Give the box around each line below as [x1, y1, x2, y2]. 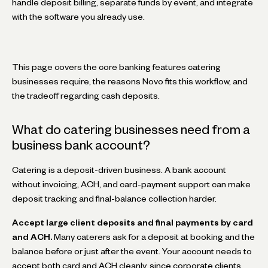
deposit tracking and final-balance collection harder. [12, 195, 217, 202]
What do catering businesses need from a [12, 124, 250, 134]
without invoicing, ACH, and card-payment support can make [12, 181, 251, 187]
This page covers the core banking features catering [12, 63, 221, 70]
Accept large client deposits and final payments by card [12, 219, 253, 226]
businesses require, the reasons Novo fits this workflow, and [12, 78, 248, 84]
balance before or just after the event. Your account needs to [12, 248, 252, 254]
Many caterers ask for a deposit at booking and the [52, 233, 255, 240]
